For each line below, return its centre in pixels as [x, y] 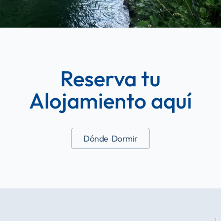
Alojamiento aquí [110, 101]
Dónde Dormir [110, 139]
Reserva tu [110, 78]
